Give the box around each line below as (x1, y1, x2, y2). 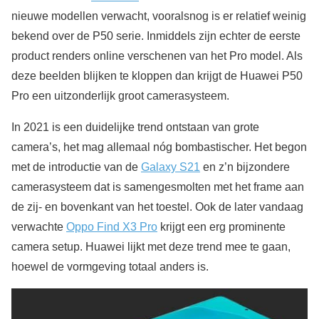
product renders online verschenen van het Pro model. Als (11, 49, 303, 62)
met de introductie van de (11, 160, 141, 173)
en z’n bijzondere (200, 160, 290, 173)
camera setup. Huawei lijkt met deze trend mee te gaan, (11, 240, 291, 253)
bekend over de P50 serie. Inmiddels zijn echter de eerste (11, 29, 300, 42)
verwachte (11, 220, 66, 233)
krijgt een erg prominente (157, 220, 286, 233)
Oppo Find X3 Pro (66, 220, 157, 233)
